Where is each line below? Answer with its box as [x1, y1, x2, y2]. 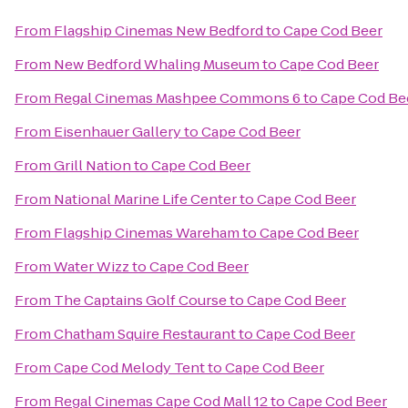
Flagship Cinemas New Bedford [54, 21, 263, 40]
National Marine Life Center [54, 189, 237, 209]
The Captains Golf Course [54, 291, 227, 310]
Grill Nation [54, 156, 131, 175]
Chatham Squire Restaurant [54, 324, 236, 343]
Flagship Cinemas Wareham [54, 223, 240, 242]
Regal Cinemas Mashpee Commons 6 [54, 88, 301, 107]
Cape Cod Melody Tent [54, 358, 205, 377]
